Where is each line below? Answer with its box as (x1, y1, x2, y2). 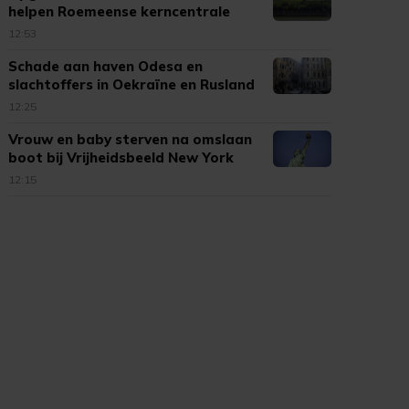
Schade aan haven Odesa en (8, 58, 204, 75)
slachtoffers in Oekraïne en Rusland (8, 76, 256, 93)
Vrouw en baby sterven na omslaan (8, 131, 253, 148)
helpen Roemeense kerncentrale (8, 3, 231, 20)
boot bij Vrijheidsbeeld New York (8, 149, 235, 166)
